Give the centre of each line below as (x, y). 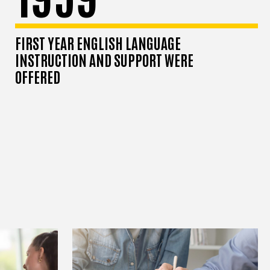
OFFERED (38, 77)
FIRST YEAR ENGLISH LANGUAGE (98, 43)
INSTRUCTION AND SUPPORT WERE (105, 60)
